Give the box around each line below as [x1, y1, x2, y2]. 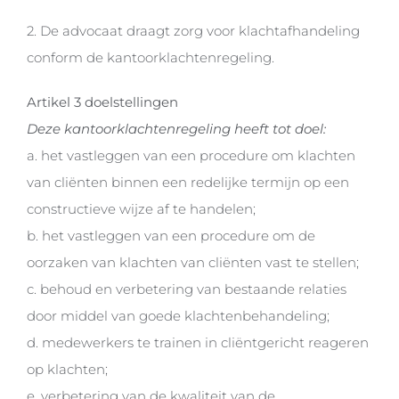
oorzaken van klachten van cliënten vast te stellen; [26, 254, 359, 272]
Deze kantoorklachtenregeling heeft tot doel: [26, 120, 326, 138]
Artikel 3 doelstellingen [26, 94, 178, 111]
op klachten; [26, 361, 108, 379]
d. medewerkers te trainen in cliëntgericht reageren [26, 334, 369, 352]
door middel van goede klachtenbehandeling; [26, 307, 330, 325]
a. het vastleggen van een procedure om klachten [26, 147, 355, 165]
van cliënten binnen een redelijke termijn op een [26, 174, 349, 191]
